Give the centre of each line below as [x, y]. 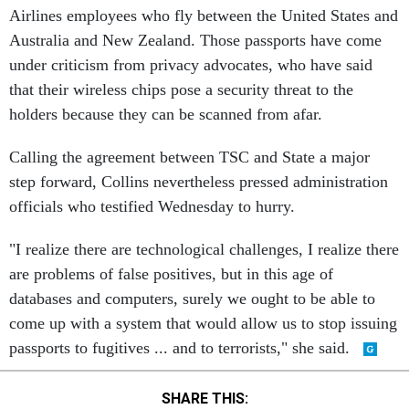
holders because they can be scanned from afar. [166, 114]
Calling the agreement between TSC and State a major [189, 157]
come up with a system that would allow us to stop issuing [203, 323]
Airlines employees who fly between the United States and [204, 16]
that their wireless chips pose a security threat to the [181, 89]
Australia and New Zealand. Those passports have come [195, 40]
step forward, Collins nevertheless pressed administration [199, 182]
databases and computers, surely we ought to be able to [192, 299]
